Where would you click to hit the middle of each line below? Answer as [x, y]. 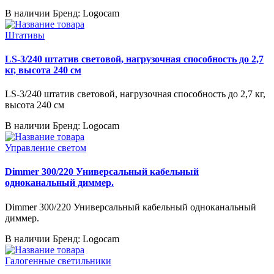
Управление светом [46, 148]
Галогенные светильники [58, 261]
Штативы [25, 35]
